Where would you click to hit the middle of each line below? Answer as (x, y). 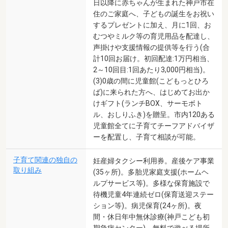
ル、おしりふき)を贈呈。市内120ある (154, 114)
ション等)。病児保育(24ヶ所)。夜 (147, 205)
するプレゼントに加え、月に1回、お (152, 25)
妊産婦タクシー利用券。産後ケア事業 (154, 161)
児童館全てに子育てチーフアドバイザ (154, 125)
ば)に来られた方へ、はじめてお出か (151, 92)
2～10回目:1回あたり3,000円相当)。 (151, 69)
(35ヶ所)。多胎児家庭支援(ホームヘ (151, 172)
